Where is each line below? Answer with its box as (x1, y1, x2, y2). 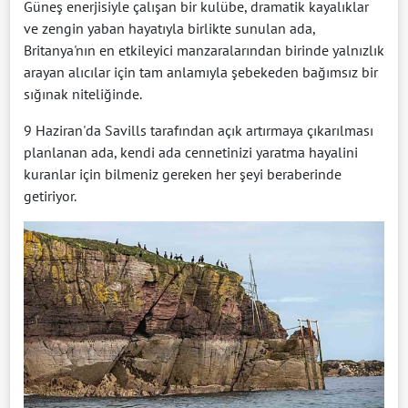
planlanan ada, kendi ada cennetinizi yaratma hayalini (24, 143, 358, 162)
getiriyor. (24, 187, 76, 206)
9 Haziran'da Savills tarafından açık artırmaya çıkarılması (24, 121, 373, 140)
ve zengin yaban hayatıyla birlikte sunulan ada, (24, 19, 315, 38)
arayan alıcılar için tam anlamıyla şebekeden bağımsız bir (24, 63, 378, 82)
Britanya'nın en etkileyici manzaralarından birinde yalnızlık (24, 41, 384, 60)
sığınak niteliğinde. (24, 85, 142, 104)
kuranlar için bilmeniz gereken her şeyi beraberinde (24, 165, 342, 184)
